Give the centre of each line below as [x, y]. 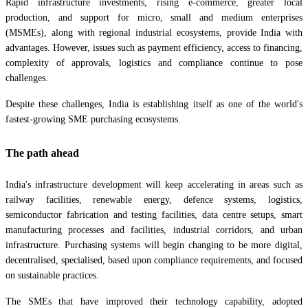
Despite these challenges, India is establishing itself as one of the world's [154, 104]
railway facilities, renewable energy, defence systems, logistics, [154, 200]
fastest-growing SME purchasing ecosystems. [93, 120]
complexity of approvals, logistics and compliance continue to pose [154, 63]
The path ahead [42, 153]
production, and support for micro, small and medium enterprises [154, 18]
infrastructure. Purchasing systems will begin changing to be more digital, [154, 245]
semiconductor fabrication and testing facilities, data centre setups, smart [154, 215]
